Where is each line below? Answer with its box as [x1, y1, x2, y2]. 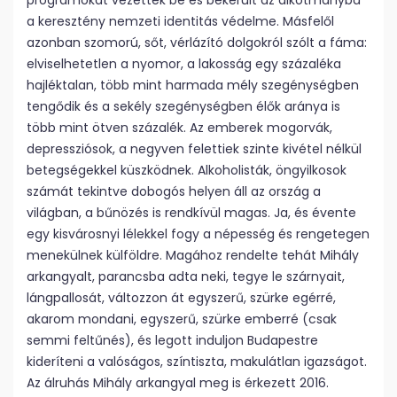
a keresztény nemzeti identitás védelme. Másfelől [27, 12, 334, 30]
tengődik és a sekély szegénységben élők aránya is [27, 97, 340, 115]
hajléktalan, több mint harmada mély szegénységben [27, 76, 359, 94]
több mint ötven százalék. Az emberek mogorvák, [27, 119, 332, 136]
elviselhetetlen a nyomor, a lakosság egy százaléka [27, 55, 341, 73]
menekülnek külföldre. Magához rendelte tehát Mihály [27, 246, 359, 264]
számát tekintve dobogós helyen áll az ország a [27, 183, 321, 200]
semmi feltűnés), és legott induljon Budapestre [27, 331, 318, 349]
